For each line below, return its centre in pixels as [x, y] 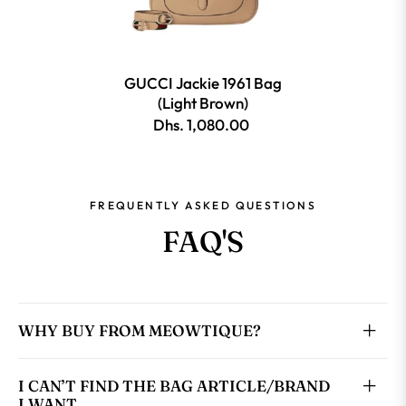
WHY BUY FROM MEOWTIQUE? [140, 331]
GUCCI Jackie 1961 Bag [203, 83]
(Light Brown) [203, 103]
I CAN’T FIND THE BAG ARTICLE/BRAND [174, 386]
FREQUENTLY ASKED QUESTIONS [203, 206]
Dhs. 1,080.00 [201, 125]
